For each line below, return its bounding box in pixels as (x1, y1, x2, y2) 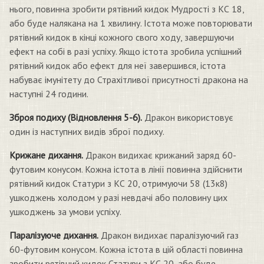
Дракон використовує (142, 111, 233, 123)
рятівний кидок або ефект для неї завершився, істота (9, 60, 226, 71)
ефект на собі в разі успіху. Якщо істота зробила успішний (9, 45, 242, 57)
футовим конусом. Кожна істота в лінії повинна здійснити (9, 163, 242, 175)
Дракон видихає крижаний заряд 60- (83, 149, 236, 161)
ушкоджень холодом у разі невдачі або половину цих (9, 192, 227, 203)
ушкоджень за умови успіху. (9, 206, 121, 217)
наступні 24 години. (9, 88, 88, 100)
